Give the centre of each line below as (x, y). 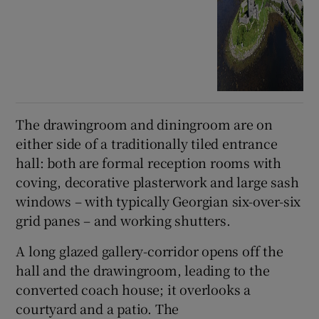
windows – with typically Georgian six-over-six (158, 201)
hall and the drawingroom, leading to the (143, 270)
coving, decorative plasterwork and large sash (157, 182)
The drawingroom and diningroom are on (145, 124)
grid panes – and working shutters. (123, 220)
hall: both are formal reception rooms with (149, 163)
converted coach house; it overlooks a (134, 289)
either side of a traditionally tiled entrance (147, 143)
